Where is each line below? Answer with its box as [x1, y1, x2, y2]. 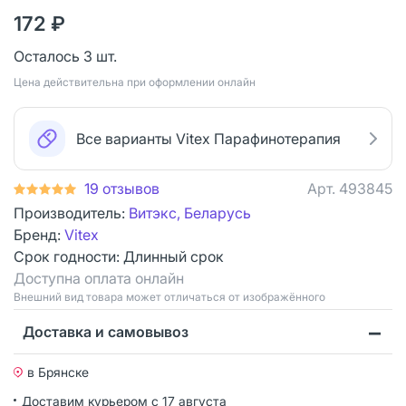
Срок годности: [14, 246, 123, 266]
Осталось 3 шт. [14, 46, 117, 65]
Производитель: [14, 203, 129, 222]
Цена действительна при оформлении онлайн [14, 74, 256, 89]
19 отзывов [84, 179, 159, 198]
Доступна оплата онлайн [14, 268, 184, 287]
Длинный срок [123, 246, 224, 266]
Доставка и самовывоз [23, 322, 188, 341]
